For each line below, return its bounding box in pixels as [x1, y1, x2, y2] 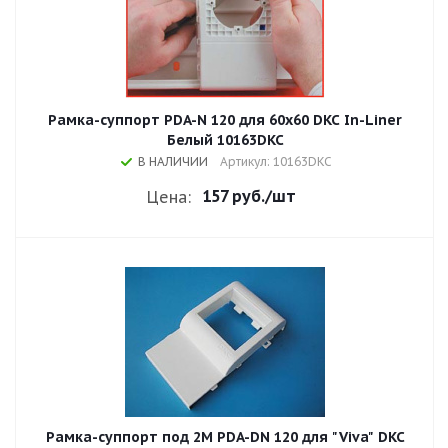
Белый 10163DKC [166, 131, 284, 149]
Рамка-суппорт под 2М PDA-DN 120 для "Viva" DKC [45, 428, 405, 446]
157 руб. [202, 186, 265, 206]
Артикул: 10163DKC [220, 154, 332, 169]
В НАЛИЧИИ [138, 154, 208, 169]
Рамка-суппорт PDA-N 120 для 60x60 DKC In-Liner [48, 111, 402, 129]
